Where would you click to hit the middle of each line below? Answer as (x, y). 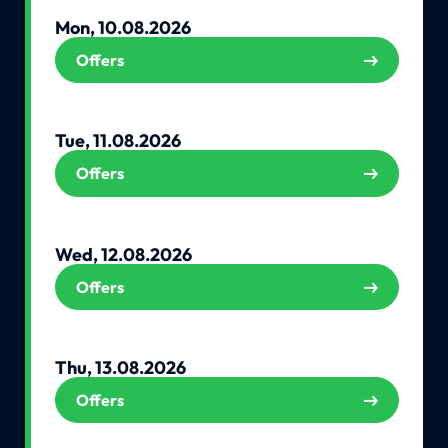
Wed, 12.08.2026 (123, 254)
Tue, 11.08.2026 (117, 141)
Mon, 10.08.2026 (122, 28)
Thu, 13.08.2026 (120, 367)
